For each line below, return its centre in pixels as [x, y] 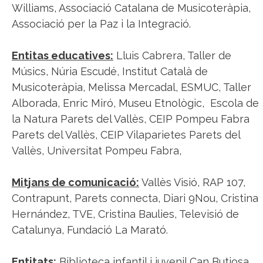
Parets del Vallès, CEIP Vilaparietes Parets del [126, 135]
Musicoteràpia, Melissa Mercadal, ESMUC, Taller [131, 87]
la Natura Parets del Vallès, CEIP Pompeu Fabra [131, 119]
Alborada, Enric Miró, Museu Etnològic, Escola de [135, 103]
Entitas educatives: [63, 56]
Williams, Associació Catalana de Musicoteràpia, [131, 8]
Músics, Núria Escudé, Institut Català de [110, 72]
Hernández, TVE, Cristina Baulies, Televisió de [125, 214]
